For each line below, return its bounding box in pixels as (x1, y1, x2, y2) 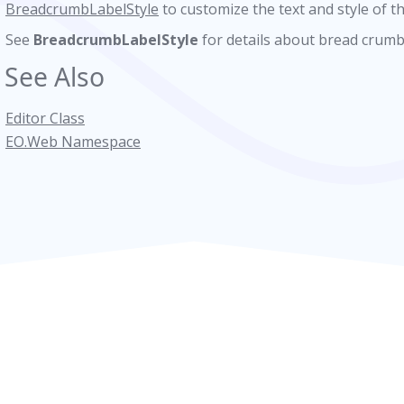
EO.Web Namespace (5, 132, 141, 151)
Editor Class (5, 108, 85, 128)
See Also (5, 60, 105, 94)
